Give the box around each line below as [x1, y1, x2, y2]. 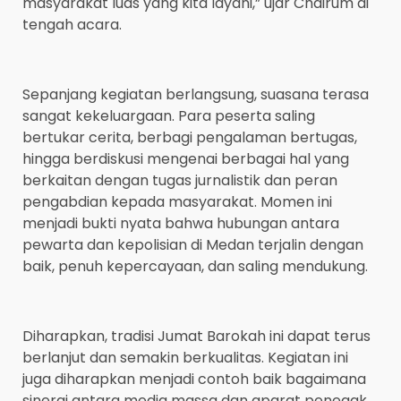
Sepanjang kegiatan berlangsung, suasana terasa [22, 83, 369, 105]
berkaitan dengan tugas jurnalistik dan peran [22, 169, 337, 191]
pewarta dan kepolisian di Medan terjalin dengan [22, 234, 363, 255]
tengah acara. [22, 13, 122, 35]
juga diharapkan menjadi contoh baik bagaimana [22, 368, 366, 389]
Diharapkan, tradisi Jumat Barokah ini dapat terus [22, 325, 371, 346]
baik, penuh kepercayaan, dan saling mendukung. [22, 255, 368, 277]
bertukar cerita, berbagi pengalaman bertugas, [22, 126, 357, 148]
